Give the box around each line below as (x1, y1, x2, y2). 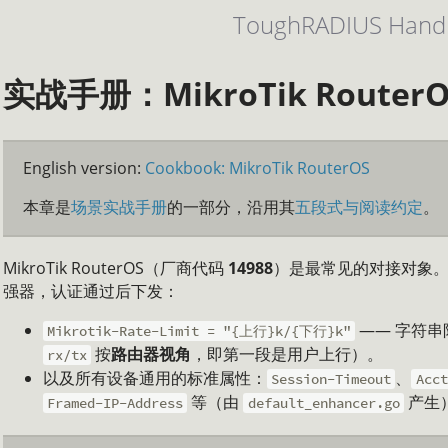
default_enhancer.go (247, 394, 400, 413)
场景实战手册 (71, 196, 167, 219)
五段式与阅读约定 (295, 196, 423, 219)
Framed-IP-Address (47, 394, 184, 413)
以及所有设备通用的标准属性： (43, 367, 267, 390)
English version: (23, 157, 145, 180)
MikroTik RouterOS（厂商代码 (3, 257, 228, 280)
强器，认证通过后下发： (3, 280, 179, 303)
